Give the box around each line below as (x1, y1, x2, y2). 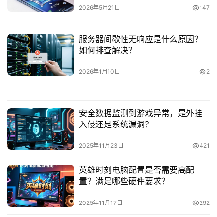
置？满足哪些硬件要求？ (78, 176, 170, 186)
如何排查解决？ (78, 45, 137, 55)
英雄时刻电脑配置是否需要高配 (78, 165, 194, 175)
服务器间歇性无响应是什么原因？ (78, 34, 202, 44)
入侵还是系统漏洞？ (78, 120, 153, 130)
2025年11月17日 (78, 199, 123, 206)
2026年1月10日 (78, 68, 120, 76)
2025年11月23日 (78, 142, 124, 150)
